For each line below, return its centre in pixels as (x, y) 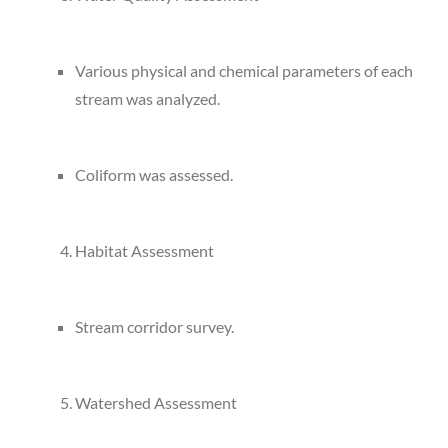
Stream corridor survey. (154, 326)
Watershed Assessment (156, 402)
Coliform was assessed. (154, 174)
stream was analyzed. (147, 98)
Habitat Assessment (144, 250)
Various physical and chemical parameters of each (244, 70)
